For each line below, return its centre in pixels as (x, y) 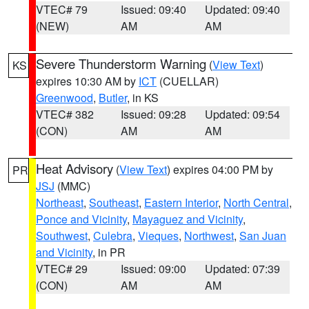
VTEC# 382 (65, 114)
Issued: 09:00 (153, 269)
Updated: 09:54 (243, 114)
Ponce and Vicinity (81, 219)
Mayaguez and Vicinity (188, 219)
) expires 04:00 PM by (220, 169)
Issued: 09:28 (153, 114)
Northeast (60, 202)
